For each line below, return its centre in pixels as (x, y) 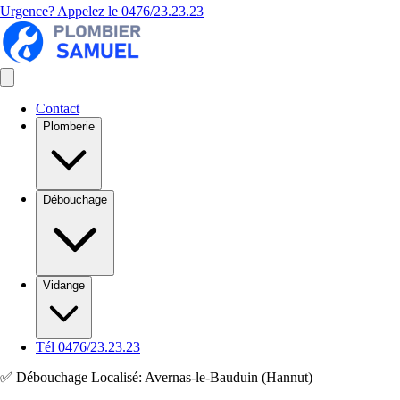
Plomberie (69, 126)
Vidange (64, 285)
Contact (58, 108)
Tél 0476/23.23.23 (88, 347)
